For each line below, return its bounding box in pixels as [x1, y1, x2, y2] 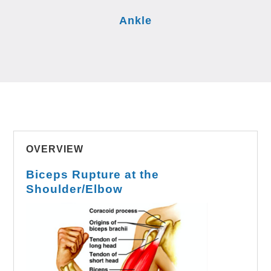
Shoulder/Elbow [26, 182, 123, 195]
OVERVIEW [26, 143, 84, 154]
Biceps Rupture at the [26, 168, 160, 181]
